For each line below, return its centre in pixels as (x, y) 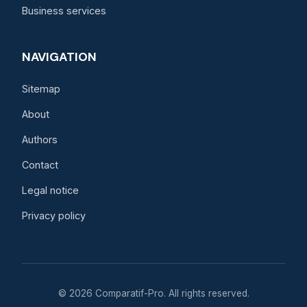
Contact (40, 165)
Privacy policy (54, 216)
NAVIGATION (59, 57)
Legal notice (50, 190)
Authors (40, 139)
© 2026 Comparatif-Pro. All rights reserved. (153, 293)
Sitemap (41, 89)
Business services (64, 11)
